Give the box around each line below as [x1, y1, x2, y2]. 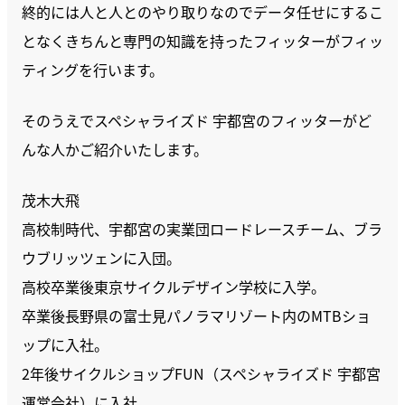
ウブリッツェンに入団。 [22, 247, 181, 268]
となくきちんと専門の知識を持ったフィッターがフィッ [22, 30, 383, 52]
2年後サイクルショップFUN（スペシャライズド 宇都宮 [22, 363, 381, 384]
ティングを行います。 [22, 59, 164, 80]
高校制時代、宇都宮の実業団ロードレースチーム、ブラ [22, 218, 382, 240]
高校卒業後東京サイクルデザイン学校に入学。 [22, 276, 325, 297]
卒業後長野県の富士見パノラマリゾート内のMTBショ [22, 305, 371, 326]
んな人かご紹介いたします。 [22, 138, 208, 160]
